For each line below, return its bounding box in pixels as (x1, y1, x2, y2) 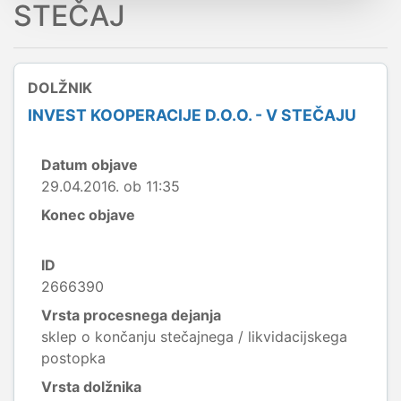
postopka (41, 349, 106, 367)
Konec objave (41, 206, 135, 224)
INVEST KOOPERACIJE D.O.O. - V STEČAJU (28, 106, 356, 124)
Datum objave (41, 156, 138, 174)
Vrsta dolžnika (41, 378, 141, 396)
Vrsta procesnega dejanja (41, 306, 221, 324)
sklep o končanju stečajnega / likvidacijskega (41, 328, 347, 346)
